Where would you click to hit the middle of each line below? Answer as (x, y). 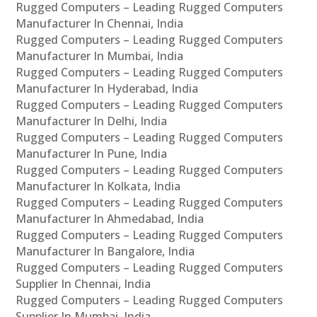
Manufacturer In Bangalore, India (105, 251)
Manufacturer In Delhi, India (92, 121)
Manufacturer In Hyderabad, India (107, 88)
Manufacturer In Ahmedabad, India (110, 218)
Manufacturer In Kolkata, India (98, 186)
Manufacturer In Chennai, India (100, 23)
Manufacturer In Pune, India (92, 153)
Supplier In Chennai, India (83, 283)
